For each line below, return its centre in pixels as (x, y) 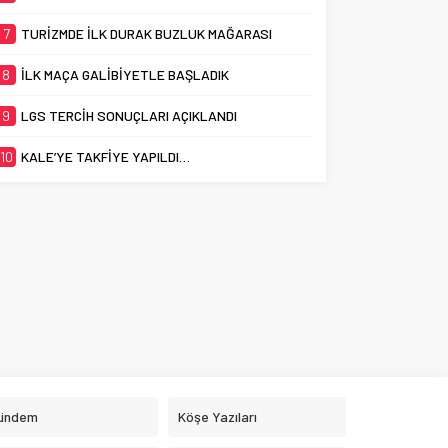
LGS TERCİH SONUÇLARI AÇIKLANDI (129, 116)
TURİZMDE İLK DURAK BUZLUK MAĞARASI (147, 34)
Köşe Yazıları (217, 417)
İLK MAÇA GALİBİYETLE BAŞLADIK (125, 75)
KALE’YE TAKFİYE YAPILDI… (106, 157)
